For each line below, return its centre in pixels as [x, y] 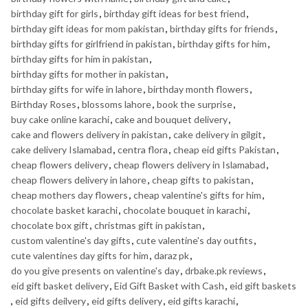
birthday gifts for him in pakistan [80, 59]
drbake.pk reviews [224, 271]
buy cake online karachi [60, 120]
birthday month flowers [198, 89]
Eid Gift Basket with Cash [169, 286]
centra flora [143, 150]
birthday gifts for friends [222, 29]
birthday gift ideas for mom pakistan [88, 29]
